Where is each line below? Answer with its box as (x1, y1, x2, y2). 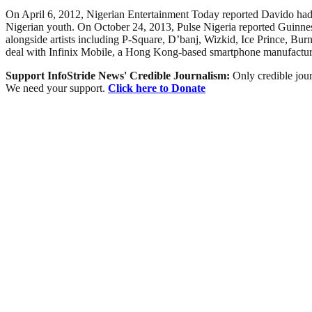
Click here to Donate (108, 81, 205, 94)
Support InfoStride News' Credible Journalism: (6, 69, 233, 81)
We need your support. (6, 81, 108, 94)
